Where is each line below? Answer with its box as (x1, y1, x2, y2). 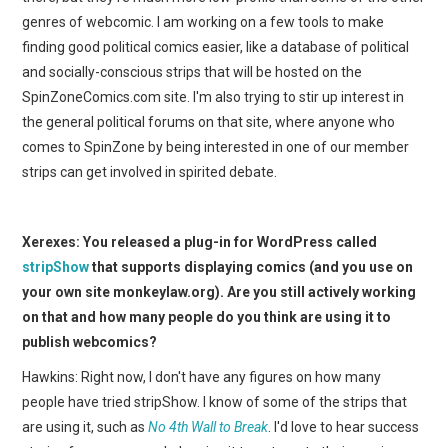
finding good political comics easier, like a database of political (22, 38, 410, 55)
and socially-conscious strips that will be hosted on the (22, 63, 363, 80)
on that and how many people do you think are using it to (22, 308, 392, 325)
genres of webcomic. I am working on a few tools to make (22, 13, 385, 30)
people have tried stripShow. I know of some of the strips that (22, 393, 408, 410)
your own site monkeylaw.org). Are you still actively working (22, 283, 417, 300)
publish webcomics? (22, 333, 158, 350)
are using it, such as (22, 418, 149, 435)
